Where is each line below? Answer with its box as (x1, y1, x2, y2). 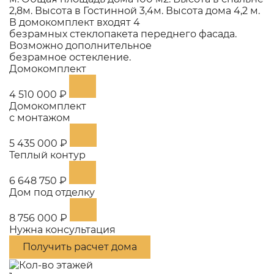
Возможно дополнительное (9, 39, 152, 51)
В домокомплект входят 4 (9, 16, 140, 28)
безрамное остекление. (9, 51, 131, 63)
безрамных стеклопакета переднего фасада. (9, 28, 237, 40)
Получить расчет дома (23, 240, 137, 253)
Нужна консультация (9, 223, 116, 235)
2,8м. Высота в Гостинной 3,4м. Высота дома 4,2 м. (9, 4, 260, 17)
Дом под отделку (9, 186, 95, 198)
